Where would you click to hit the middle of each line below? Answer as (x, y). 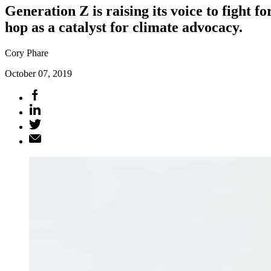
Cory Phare (27, 53)
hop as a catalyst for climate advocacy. (124, 27)
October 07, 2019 (38, 73)
